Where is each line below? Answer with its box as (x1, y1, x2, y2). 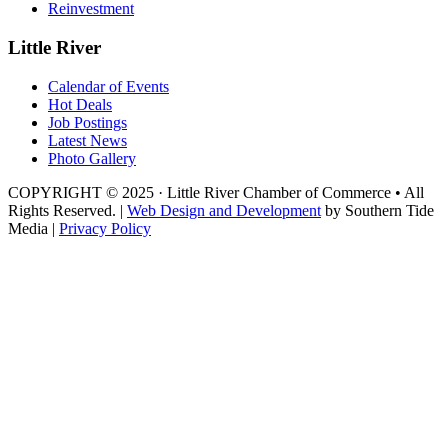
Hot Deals (48, 95, 112, 113)
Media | (8, 219, 59, 237)
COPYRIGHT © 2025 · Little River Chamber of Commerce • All (8, 183, 424, 201)
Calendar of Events (48, 77, 169, 95)
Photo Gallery (48, 149, 136, 167)
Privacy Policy (59, 219, 151, 237)
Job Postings (48, 113, 127, 131)
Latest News (48, 131, 127, 149)
